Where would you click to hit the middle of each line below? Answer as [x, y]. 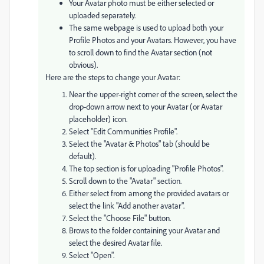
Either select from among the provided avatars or [149, 193]
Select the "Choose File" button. [120, 218]
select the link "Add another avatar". [127, 205]
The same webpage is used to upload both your [146, 27]
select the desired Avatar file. [115, 242]
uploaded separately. [102, 15]
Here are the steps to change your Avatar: [113, 77]
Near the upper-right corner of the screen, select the [153, 94]
